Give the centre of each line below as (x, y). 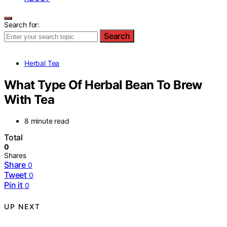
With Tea (29, 99)
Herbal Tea (42, 63)
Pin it (13, 185)
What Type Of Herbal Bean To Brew (103, 85)
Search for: (22, 24)
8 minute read (47, 121)
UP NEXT (22, 206)
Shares (15, 156)
